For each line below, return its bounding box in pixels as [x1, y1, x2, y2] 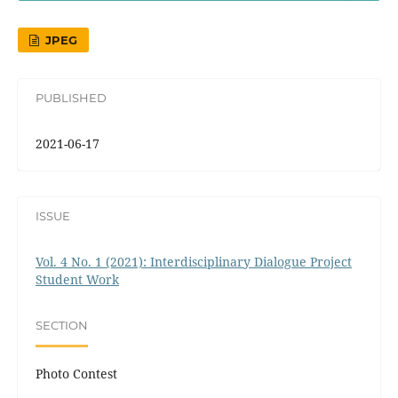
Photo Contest [35, 364, 117, 382]
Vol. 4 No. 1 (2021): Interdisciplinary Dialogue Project [35, 252, 352, 270]
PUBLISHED [35, 91, 107, 106]
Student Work [35, 270, 119, 288]
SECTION [35, 318, 88, 333]
